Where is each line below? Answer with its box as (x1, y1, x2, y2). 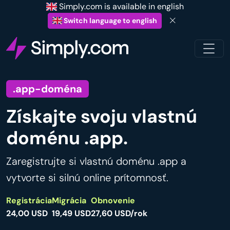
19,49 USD (52, 208, 91, 219)
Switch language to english (62, 16, 158, 25)
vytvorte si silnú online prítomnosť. (6, 171, 168, 185)
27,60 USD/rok (91, 208, 147, 219)
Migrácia (52, 195, 86, 206)
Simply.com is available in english (57, 1, 184, 12)
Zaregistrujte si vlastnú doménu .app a (6, 155, 186, 168)
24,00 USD (6, 208, 48, 219)
